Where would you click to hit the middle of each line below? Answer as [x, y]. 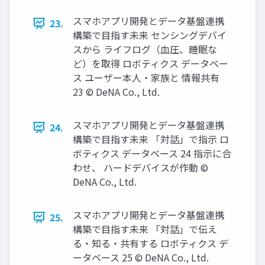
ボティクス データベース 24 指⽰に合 [152, 153]
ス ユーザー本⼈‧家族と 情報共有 [146, 78]
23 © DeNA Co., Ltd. [116, 92]
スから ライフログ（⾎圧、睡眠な [145, 49]
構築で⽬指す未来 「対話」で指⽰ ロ [151, 139]
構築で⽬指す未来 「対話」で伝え [145, 229]
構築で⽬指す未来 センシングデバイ [150, 35]
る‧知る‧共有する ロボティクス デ [151, 243]
